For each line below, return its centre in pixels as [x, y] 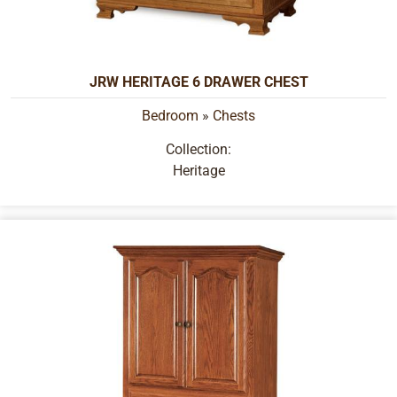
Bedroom [170, 115]
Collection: [198, 150]
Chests [234, 115]
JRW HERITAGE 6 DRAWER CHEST [198, 82]
